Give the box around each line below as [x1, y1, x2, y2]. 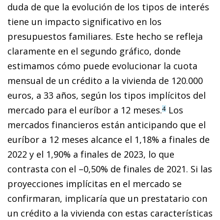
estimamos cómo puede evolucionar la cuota [7, 59, 197, 72]
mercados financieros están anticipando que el [7, 118, 206, 131]
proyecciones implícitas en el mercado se [7, 177, 182, 190]
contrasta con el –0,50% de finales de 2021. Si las [7, 163, 212, 175]
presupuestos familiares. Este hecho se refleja [7, 30, 203, 42]
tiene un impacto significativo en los [7, 15, 162, 27]
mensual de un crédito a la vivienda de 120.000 [7, 74, 203, 86]
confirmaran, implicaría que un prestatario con [7, 192, 207, 204]
